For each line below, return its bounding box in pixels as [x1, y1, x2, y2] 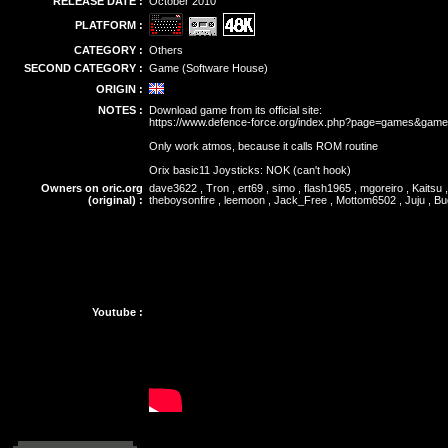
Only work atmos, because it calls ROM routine [149, 140, 378, 152]
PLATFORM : [75, 19, 143, 31]
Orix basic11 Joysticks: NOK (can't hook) [149, 164, 351, 176]
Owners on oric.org [41, 182, 143, 194]
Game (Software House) [149, 62, 268, 74]
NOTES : [98, 104, 143, 116]
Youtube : [92, 306, 143, 318]
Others [149, 44, 183, 56]
